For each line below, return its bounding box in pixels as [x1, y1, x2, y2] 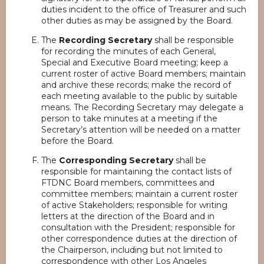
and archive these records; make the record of [41, 80, 231, 90]
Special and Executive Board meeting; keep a [41, 57, 228, 68]
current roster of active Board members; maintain [41, 68, 246, 79]
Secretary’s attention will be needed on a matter [41, 124, 240, 135]
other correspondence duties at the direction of [41, 233, 237, 244]
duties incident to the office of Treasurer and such [41, 4, 246, 15]
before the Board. [41, 136, 114, 146]
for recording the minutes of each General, [41, 46, 216, 57]
